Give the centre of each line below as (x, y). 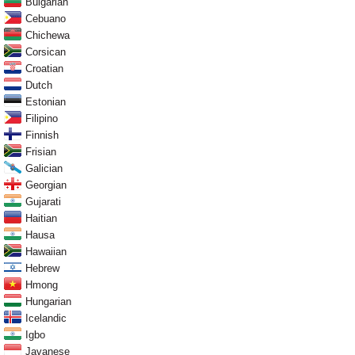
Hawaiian (46, 251)
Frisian (41, 151)
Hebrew (42, 268)
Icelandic (46, 318)
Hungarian (48, 301)
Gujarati (43, 201)
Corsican (46, 52)
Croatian (44, 68)
